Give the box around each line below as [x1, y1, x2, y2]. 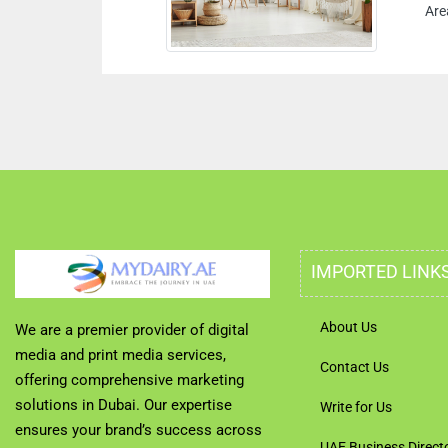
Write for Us [320, 399, 392, 415]
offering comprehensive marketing [15, 371, 244, 389]
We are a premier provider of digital [15, 321, 249, 339]
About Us [320, 319, 377, 335]
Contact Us [320, 359, 389, 375]
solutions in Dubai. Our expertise [15, 396, 232, 414]
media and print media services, [15, 346, 226, 364]
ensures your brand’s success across [15, 421, 262, 439]
